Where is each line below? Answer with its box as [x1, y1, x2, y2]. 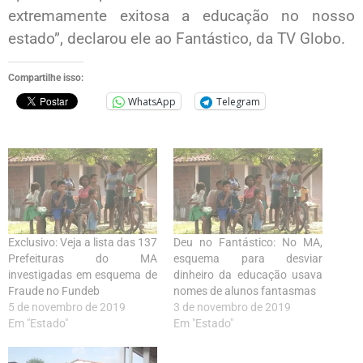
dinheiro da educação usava [173, 267, 322, 281]
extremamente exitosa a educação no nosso [8, 6, 355, 25]
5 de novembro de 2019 [8, 300, 126, 314]
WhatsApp [128, 94, 176, 109]
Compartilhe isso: [8, 72, 83, 84]
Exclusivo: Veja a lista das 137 [8, 235, 157, 249]
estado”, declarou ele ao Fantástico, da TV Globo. [8, 29, 345, 48]
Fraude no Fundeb [8, 284, 100, 297]
